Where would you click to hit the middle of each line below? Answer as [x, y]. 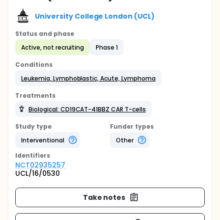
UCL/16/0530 [38, 173]
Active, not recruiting [53, 47]
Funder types [132, 126]
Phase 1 [107, 47]
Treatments [35, 96]
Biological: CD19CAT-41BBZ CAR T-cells [87, 109]
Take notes [104, 197]
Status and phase [45, 34]
